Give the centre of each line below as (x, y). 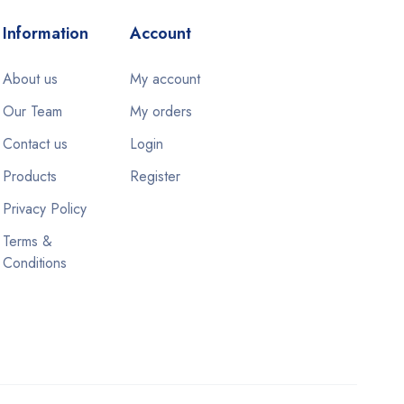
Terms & (27, 241)
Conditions (34, 262)
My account (165, 78)
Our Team (32, 111)
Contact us (35, 143)
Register (155, 176)
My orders (161, 111)
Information (45, 33)
